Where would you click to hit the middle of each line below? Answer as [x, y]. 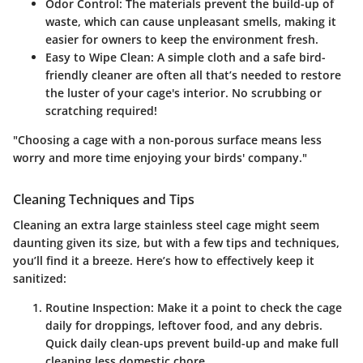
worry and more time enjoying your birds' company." [160, 158]
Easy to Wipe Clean [98, 58]
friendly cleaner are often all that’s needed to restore [193, 75]
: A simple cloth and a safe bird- [238, 58]
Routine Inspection [98, 308]
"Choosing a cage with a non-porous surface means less [167, 140]
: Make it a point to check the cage [246, 308]
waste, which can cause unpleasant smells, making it [191, 22]
